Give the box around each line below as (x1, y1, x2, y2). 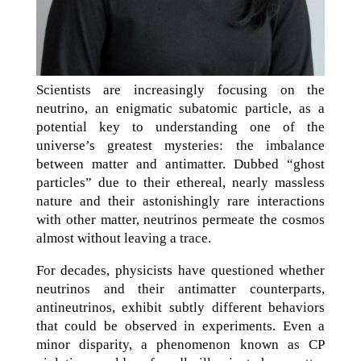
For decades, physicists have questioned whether (35, 262, 326, 278)
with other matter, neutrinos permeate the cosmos (35, 211, 326, 227)
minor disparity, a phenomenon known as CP (35, 336, 326, 352)
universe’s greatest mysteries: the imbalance (35, 137, 326, 153)
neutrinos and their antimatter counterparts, (35, 280, 326, 297)
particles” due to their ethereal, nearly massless (35, 174, 326, 190)
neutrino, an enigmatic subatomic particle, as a (35, 100, 326, 116)
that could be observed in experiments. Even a (35, 317, 326, 334)
